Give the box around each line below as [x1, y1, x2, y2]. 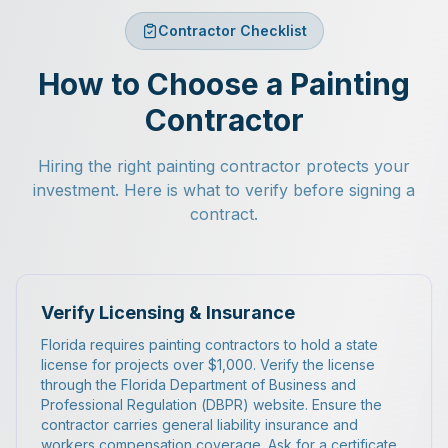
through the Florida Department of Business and [41, 376, 356, 393]
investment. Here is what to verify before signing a [33, 180, 415, 200]
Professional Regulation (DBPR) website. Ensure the [41, 396, 382, 413]
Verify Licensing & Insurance [41, 302, 295, 323]
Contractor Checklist [157, 22, 307, 39]
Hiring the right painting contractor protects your [38, 156, 410, 176]
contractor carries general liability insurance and [41, 416, 358, 433]
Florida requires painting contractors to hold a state [41, 336, 378, 353]
